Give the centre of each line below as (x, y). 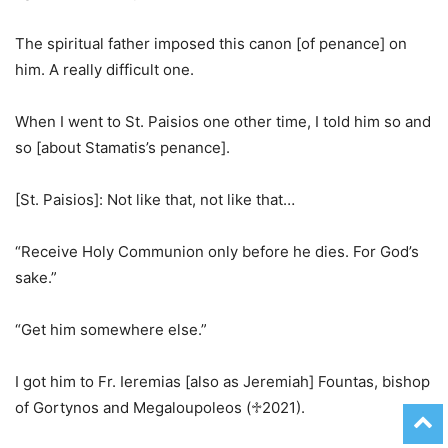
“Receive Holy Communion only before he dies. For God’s (217, 251)
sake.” (36, 277)
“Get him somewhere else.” (111, 329)
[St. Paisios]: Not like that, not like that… (155, 199)
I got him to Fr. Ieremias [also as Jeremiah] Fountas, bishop (222, 381)
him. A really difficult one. (104, 69)
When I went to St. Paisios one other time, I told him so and (223, 121)
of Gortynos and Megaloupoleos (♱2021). (160, 407)
